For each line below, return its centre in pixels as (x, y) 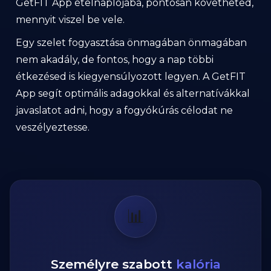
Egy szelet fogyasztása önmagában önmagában (131, 43)
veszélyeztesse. (53, 127)
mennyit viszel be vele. (70, 20)
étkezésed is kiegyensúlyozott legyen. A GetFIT (131, 77)
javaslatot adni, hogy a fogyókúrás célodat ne (124, 110)
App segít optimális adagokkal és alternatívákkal (133, 93)
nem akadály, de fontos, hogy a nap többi (115, 60)
